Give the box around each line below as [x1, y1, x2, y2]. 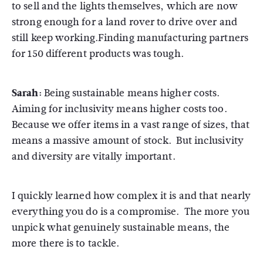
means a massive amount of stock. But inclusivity [12, 133, 244, 148]
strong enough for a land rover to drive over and [12, 15, 237, 29]
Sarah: [12, 86, 44, 100]
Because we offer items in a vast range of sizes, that [12, 117, 250, 132]
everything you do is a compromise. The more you [12, 204, 249, 219]
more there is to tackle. [12, 236, 120, 251]
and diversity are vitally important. [12, 149, 176, 164]
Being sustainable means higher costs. [43, 86, 220, 100]
